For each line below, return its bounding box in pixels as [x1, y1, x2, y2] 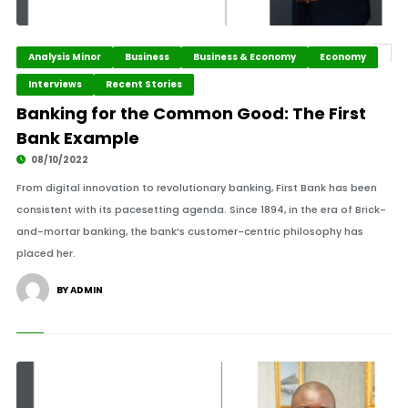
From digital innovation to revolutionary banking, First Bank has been [15, 180, 377, 195]
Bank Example [15, 127, 139, 149]
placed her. [15, 246, 76, 260]
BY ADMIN [56, 283, 103, 297]
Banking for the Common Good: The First [15, 102, 366, 125]
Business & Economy [192, 50, 296, 64]
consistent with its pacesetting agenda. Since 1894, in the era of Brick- [15, 202, 386, 217]
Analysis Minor [27, 50, 101, 64]
